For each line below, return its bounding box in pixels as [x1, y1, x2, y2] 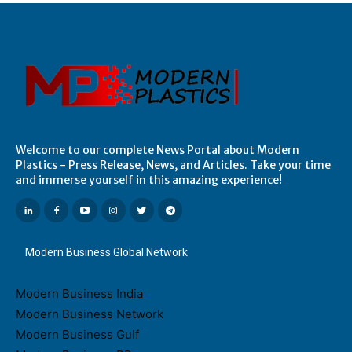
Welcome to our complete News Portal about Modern [16, 143, 299, 158]
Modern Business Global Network [25, 246, 188, 259]
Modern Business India [16, 286, 143, 302]
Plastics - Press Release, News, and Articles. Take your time [16, 158, 331, 173]
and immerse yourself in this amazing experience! [16, 173, 282, 188]
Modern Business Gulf [16, 327, 139, 343]
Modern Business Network [16, 306, 163, 322]
